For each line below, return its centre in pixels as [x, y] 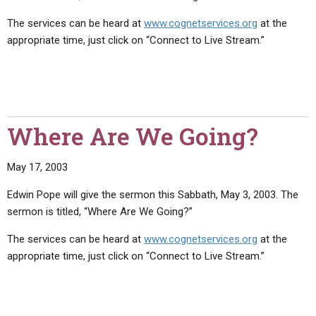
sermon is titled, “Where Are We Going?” [100, 212]
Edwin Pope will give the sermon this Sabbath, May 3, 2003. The [153, 195]
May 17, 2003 [37, 167]
